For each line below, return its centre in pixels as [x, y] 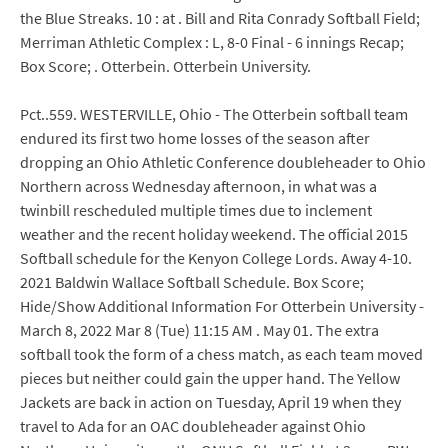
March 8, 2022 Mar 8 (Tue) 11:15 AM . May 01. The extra [199, 330]
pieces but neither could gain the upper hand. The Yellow [210, 378]
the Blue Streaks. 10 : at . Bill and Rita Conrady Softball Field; [220, 18]
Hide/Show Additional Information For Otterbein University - [222, 306]
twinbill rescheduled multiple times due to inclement [196, 210]
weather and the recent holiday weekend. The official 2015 [214, 234]
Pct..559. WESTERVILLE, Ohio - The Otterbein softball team [214, 114]
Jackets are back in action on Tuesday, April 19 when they [210, 402]
